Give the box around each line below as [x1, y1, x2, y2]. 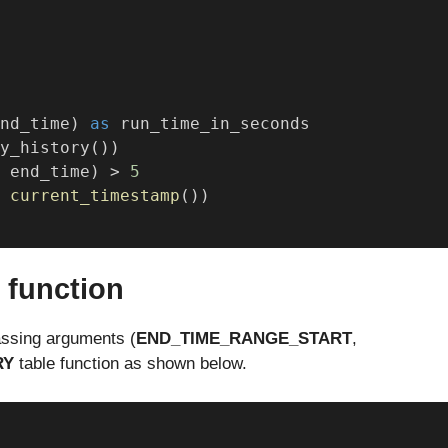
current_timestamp [9, 186, 180, 206]
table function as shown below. [19, 354, 247, 374]
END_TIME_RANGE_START [136, 329, 352, 349]
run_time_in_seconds [109, 114, 310, 134]
